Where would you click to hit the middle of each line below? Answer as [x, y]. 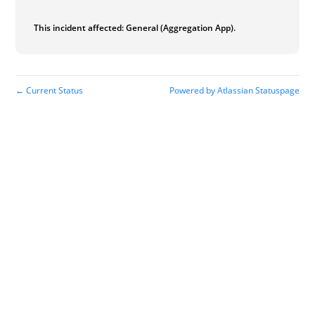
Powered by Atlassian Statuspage [234, 90]
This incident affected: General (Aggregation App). [135, 27]
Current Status [54, 90]
